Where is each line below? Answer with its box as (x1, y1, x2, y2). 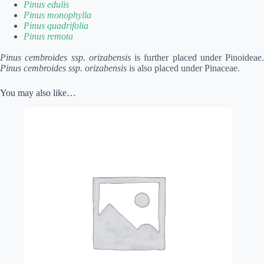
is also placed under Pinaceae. (127, 63, 240, 73)
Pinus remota (24, 31, 73, 41)
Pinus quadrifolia (24, 21, 88, 31)
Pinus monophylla (24, 10, 91, 20)
